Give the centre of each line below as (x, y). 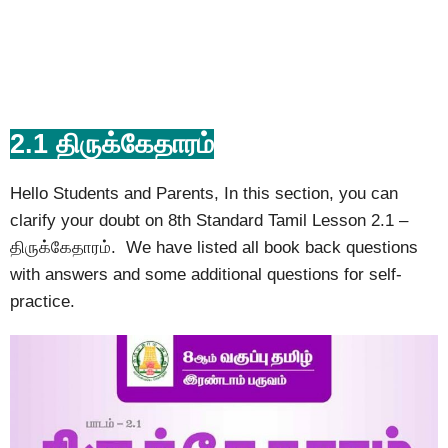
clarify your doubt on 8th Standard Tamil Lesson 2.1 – (209, 220)
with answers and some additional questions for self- (206, 274)
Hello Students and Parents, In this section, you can (204, 193)
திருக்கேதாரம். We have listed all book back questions (214, 247)
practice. (42, 301)
